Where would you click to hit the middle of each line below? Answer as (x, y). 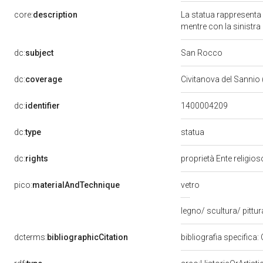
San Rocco (203, 53)
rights (37, 159)
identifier (43, 106)
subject (39, 53)
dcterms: (31, 237)
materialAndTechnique (76, 185)
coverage (44, 79)
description (55, 15)
